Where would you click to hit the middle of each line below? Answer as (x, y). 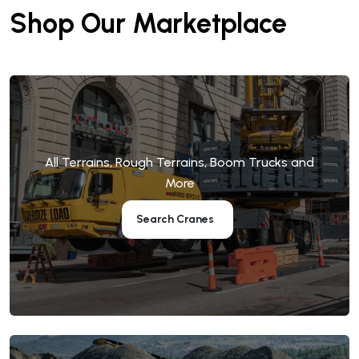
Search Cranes (175, 219)
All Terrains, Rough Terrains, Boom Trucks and (179, 162)
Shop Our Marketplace (148, 23)
